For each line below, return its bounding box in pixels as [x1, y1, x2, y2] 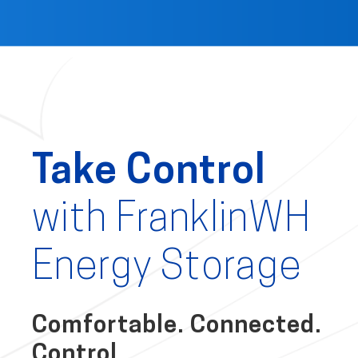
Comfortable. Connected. [32, 314, 322, 340]
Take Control [32, 153, 266, 194]
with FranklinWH [32, 201, 311, 242]
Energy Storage [32, 249, 302, 290]
